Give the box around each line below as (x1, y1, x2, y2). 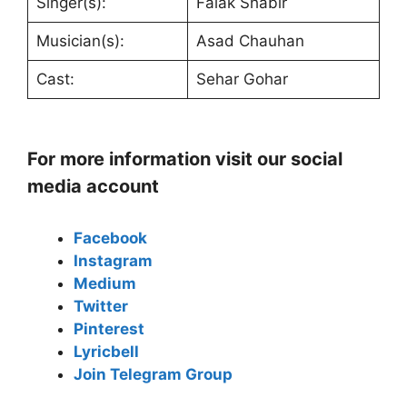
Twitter (74, 296, 128, 315)
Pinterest (74, 319, 144, 338)
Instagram (74, 251, 153, 270)
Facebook (74, 228, 147, 247)
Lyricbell (74, 342, 139, 361)
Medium (74, 273, 136, 293)
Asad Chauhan (195, 31, 304, 50)
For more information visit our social (27, 147, 342, 170)
